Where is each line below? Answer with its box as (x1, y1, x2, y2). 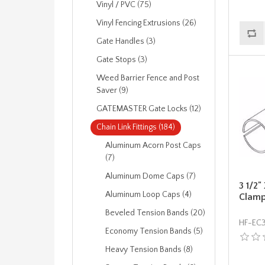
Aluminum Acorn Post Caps (105, 141, 201, 150)
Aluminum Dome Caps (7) (105, 172, 196, 181)
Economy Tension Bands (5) (105, 227, 203, 236)
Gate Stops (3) (96, 55, 147, 64)
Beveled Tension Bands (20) (105, 208, 205, 218)
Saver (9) (96, 86, 128, 95)
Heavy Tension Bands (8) (105, 245, 193, 254)
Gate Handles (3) (96, 37, 156, 46)
